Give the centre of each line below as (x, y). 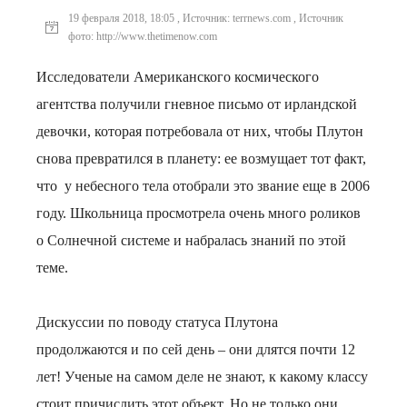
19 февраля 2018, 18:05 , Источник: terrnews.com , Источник (206, 18)
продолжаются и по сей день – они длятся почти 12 (196, 349)
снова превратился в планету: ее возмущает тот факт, (201, 159)
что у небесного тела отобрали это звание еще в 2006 (203, 186)
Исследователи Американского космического (178, 77)
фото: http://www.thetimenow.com (143, 36)
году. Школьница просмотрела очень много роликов (199, 213)
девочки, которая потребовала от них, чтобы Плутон (200, 131)
